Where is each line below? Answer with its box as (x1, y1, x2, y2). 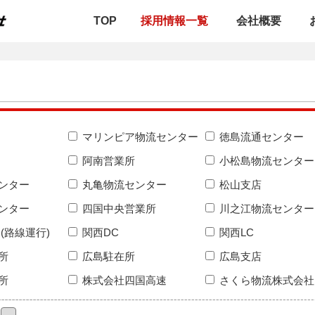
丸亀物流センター (79, 179, 167, 191)
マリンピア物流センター (79, 131, 198, 143)
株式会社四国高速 (79, 274, 167, 286)
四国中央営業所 (79, 202, 156, 214)
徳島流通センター (217, 131, 304, 143)
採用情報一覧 (141, 15, 208, 27)
